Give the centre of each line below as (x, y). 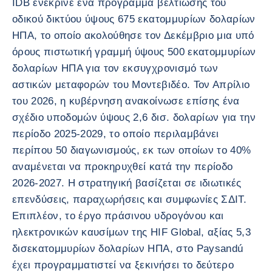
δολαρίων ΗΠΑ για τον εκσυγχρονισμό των (115, 68)
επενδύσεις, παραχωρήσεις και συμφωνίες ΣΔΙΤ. (129, 199)
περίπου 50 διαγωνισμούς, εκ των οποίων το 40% (132, 150)
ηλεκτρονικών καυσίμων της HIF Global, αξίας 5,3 (131, 232)
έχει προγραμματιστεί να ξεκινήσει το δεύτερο (123, 265)
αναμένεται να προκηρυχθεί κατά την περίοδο (123, 167)
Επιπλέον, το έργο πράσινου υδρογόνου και (118, 216)
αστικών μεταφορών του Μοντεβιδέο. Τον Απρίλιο (131, 85)
